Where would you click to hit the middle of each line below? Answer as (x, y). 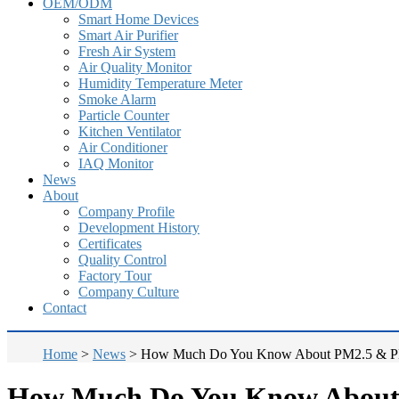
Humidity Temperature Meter (160, 83)
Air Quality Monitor (135, 67)
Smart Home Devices (138, 19)
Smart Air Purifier (128, 35)
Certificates (110, 244)
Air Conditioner (123, 147)
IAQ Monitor (116, 163)
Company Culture (129, 292)
